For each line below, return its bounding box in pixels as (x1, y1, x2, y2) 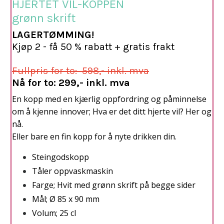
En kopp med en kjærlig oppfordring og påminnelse (12, 93, 206, 104)
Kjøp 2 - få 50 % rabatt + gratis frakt (12, 40, 174, 52)
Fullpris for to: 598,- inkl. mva (12, 64, 149, 76)
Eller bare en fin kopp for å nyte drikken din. (12, 130, 176, 142)
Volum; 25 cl (32, 207, 76, 219)
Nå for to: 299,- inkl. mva (12, 76, 130, 88)
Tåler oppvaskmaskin (32, 165, 113, 176)
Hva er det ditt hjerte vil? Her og (92, 105, 211, 117)
